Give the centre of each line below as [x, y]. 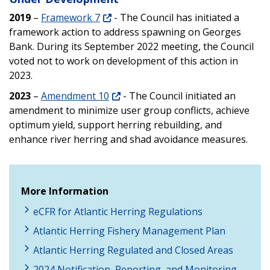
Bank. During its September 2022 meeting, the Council [131, 46]
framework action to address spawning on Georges [125, 32]
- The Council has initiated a [175, 17]
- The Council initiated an [178, 96]
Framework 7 [71, 17]
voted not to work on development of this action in [124, 61]
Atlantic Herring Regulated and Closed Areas [133, 250]
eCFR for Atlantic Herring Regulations [118, 211]
